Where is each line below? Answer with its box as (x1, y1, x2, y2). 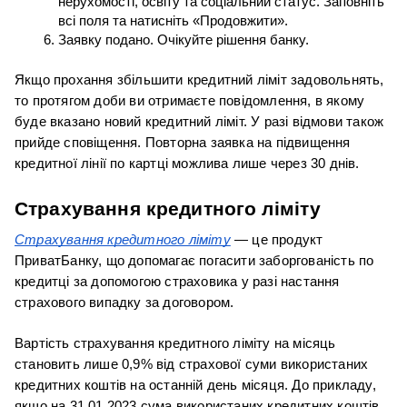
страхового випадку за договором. (15, 294, 234, 310)
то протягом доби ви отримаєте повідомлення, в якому (15, 93, 365, 108)
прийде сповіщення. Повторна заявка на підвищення (15, 134, 351, 150)
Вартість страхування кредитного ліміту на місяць (15, 335, 336, 351)
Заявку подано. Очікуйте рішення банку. (58, 32, 309, 47)
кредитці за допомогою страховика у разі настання (15, 273, 340, 289)
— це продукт (230, 232, 323, 247)
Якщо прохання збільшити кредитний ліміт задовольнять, (15, 72, 384, 87)
